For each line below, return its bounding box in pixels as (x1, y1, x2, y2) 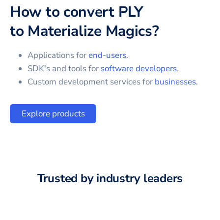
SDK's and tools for (27, 62, 101, 74)
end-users (88, 49, 126, 61)
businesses (155, 76, 196, 87)
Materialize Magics (27, 21, 152, 41)
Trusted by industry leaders (37, 170, 183, 186)
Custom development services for (27, 76, 155, 87)
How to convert (10, 1, 118, 22)
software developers (101, 62, 177, 74)
